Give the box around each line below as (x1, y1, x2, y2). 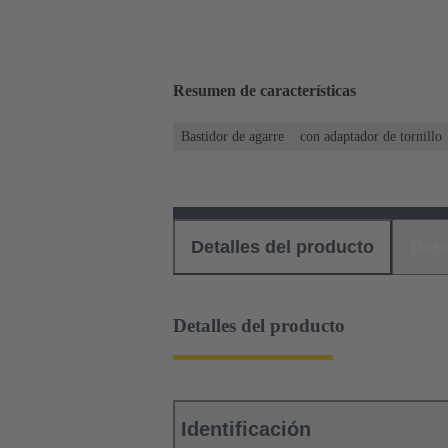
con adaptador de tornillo (300, 128, 442, 144)
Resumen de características (173, 82, 356, 100)
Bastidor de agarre (181, 128, 284, 144)
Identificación (181, 418, 311, 441)
